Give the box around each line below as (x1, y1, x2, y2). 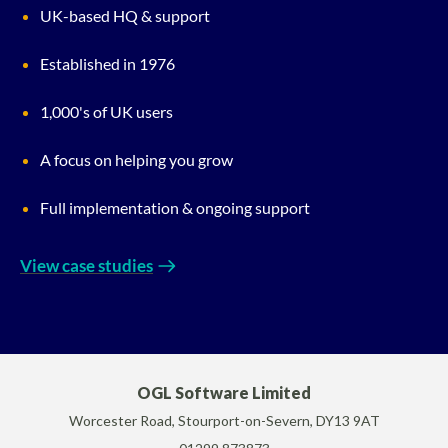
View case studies (20, 255, 153, 277)
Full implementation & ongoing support (40, 198, 310, 218)
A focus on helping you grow (40, 150, 233, 170)
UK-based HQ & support (40, 6, 210, 26)
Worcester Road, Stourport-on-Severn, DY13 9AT (68, 412, 380, 430)
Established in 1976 (40, 54, 175, 74)
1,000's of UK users (40, 102, 173, 122)
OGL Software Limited (137, 383, 311, 403)
